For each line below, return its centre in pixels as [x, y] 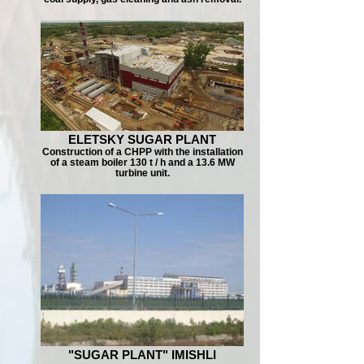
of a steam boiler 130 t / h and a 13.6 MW [142, 162]
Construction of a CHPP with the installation [142, 152]
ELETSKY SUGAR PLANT [142, 139]
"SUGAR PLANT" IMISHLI [142, 355]
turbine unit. [142, 173]
